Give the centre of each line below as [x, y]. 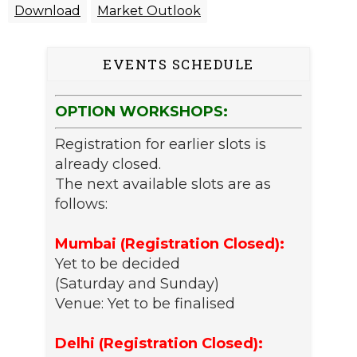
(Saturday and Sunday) [137, 283]
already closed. [108, 164]
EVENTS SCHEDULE [178, 64]
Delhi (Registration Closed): [159, 343]
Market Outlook [149, 10]
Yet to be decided [118, 263]
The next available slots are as [163, 184]
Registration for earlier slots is [161, 144]
